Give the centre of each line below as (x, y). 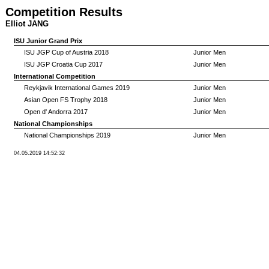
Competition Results (64, 12)
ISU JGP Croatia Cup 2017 (63, 64)
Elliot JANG (27, 24)
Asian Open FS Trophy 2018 (66, 100)
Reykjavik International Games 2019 (77, 88)
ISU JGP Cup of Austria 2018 (66, 52)
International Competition (55, 76)
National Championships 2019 (67, 135)
